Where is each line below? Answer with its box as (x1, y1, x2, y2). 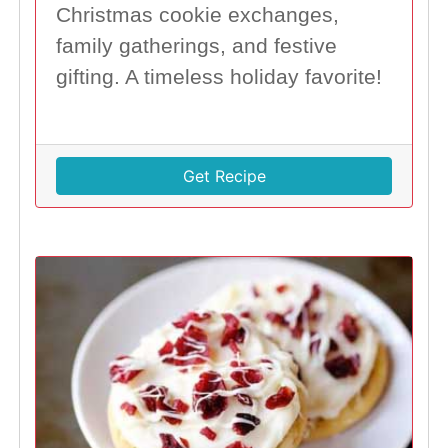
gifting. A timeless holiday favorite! (55, 65, 382, 90)
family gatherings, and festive (55, 34, 337, 59)
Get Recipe (182, 166, 266, 187)
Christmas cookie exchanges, (55, 3, 339, 28)
